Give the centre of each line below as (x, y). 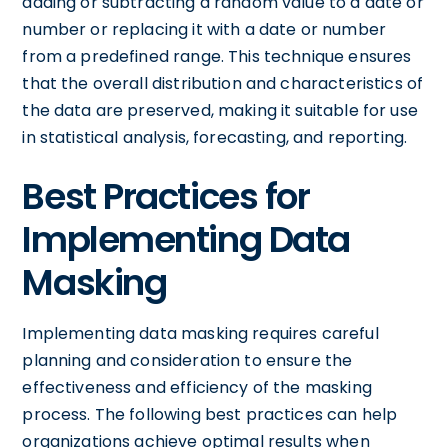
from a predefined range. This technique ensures (217, 56)
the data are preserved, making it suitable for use (220, 110)
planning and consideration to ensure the (187, 360)
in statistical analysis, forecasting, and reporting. (215, 137)
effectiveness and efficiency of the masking (197, 387)
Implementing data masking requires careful (200, 333)
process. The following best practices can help (210, 414)
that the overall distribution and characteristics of (223, 83)
